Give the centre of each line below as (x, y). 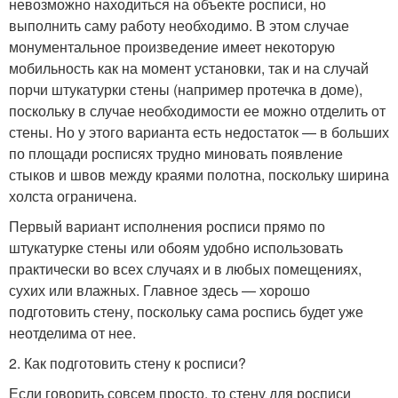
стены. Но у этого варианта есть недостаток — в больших (199, 132)
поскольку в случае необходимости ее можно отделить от (197, 111)
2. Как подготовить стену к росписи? (127, 363)
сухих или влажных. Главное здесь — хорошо (159, 290)
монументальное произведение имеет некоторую (172, 47)
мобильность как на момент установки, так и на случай (189, 68)
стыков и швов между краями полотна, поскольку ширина (199, 175)
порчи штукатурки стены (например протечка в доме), (186, 89)
